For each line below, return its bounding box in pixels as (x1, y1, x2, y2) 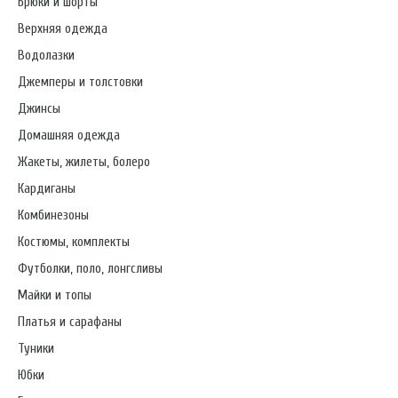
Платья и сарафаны (18, 314, 122, 330)
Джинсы (18, 101, 60, 116)
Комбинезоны (18, 208, 89, 223)
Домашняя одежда (18, 128, 120, 143)
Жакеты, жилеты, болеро (18, 155, 150, 170)
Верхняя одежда (18, 21, 107, 36)
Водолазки (18, 48, 75, 63)
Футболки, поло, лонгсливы (18, 261, 163, 276)
